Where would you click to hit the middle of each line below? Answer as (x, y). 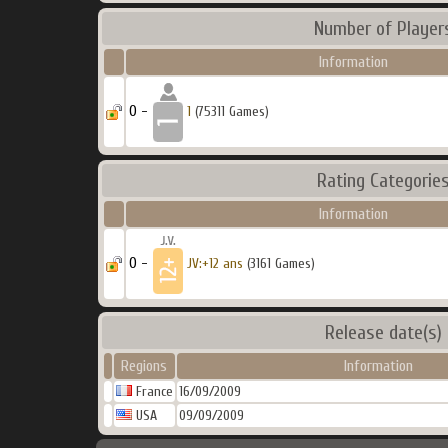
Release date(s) (383, 332)
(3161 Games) (278, 263)
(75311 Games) (229, 111)
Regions (144, 366)
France (152, 391)
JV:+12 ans (214, 263)
